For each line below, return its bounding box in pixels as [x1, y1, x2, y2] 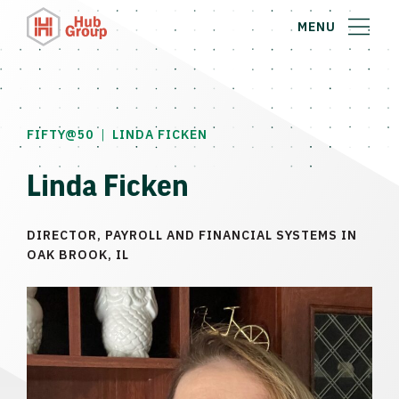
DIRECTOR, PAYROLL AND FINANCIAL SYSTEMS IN [27, 227, 357, 243]
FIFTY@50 [27, 126, 94, 142]
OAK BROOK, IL [27, 247, 129, 263]
